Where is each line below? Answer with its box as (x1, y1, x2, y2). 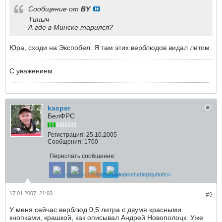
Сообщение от (28, 5, 81, 13)
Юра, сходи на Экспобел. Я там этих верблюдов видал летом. (9, 44, 212, 52)
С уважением (9, 67, 53, 75)
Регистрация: (48, 131, 85, 138)
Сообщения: (48, 138, 83, 145)
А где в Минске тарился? (28, 23, 113, 31)
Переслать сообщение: (49, 153, 115, 160)
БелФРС (48, 112, 75, 120)
